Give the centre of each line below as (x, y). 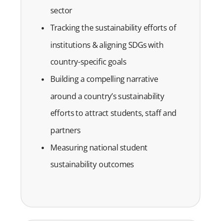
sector (63, 11)
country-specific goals (91, 62)
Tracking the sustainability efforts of (113, 28)
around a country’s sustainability (107, 96)
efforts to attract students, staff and (113, 113)
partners (68, 130)
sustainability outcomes (92, 165)
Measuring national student (99, 147)
